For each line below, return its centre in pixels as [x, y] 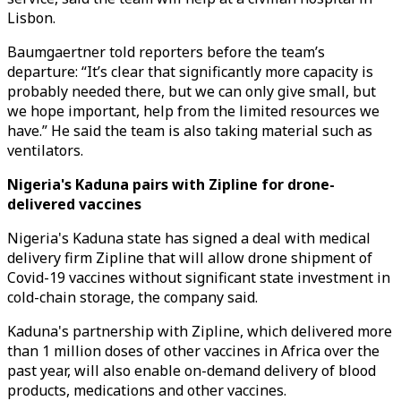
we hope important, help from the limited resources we [193, 111]
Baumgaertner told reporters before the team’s [166, 52]
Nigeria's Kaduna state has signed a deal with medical [189, 238]
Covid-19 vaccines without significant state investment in [199, 277]
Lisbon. [31, 18]
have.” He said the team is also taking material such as [190, 131]
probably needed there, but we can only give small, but [192, 91]
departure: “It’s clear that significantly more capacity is [190, 72]
